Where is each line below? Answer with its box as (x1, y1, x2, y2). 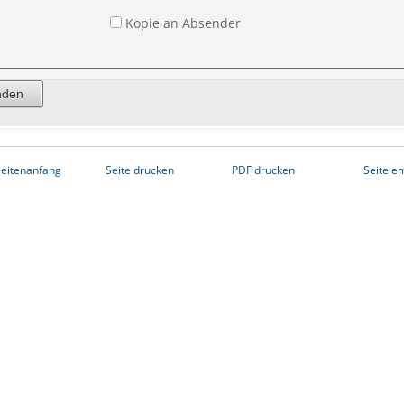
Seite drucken (105, 161, 174, 178)
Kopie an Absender (125, 14, 242, 32)
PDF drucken (232, 161, 295, 178)
